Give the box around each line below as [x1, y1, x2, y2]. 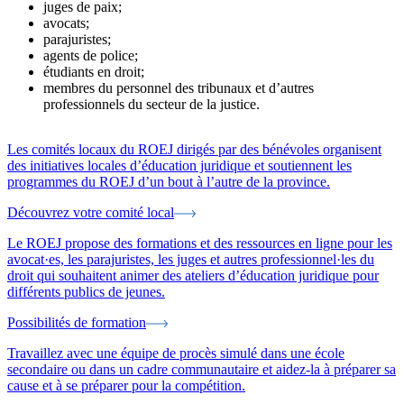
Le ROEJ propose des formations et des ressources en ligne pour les [7, 235, 392, 252]
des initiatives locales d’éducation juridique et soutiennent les [7, 158, 352, 174]
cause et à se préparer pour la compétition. [7, 378, 245, 394]
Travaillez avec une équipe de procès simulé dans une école [7, 345, 344, 362]
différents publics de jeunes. [7, 284, 165, 300]
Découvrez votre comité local [7, 205, 174, 221]
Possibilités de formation [7, 315, 146, 331]
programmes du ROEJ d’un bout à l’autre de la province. [7, 174, 330, 190]
